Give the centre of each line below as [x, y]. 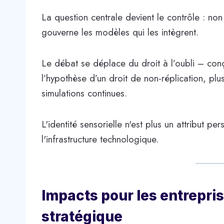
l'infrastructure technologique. [100, 139]
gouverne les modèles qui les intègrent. [120, 32]
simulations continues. [84, 93]
